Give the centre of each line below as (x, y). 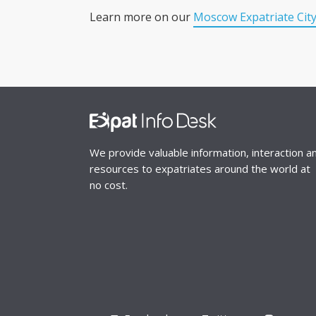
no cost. (109, 184)
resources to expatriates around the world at (200, 168)
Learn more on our (141, 17)
